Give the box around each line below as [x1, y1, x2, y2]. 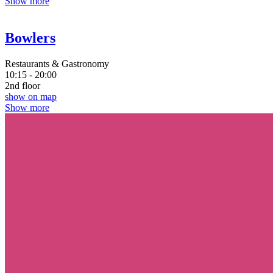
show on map [5, 91, 57, 102]
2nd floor [5, 80, 40, 91]
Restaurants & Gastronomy [5, 58, 109, 69]
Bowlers [5, 29, 55, 46]
